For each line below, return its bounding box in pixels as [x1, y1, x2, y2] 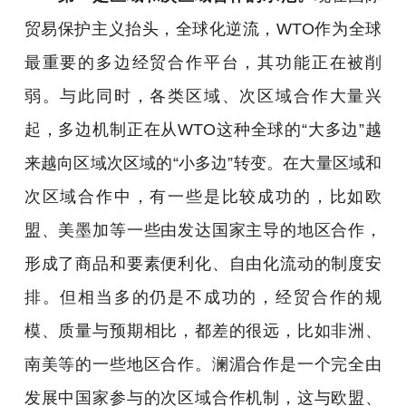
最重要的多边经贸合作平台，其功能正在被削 [24, 52, 382, 72]
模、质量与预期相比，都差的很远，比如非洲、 [24, 320, 382, 340]
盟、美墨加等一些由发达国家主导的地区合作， [24, 219, 382, 239]
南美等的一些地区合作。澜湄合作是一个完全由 [24, 353, 382, 373]
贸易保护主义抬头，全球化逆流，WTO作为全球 [24, 18, 382, 38]
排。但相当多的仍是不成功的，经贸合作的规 [24, 286, 382, 306]
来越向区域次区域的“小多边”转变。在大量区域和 [24, 152, 382, 172]
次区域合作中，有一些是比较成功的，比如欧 [24, 186, 382, 206]
